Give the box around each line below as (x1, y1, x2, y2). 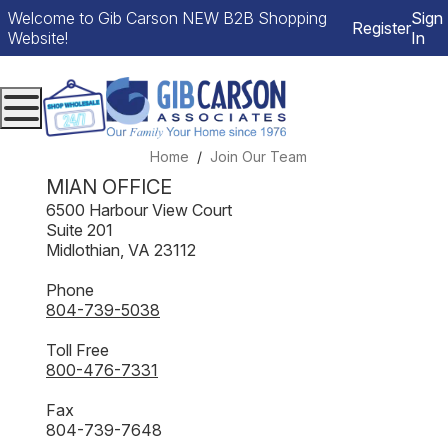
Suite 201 (46, 220, 113, 240)
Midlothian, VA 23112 (46, 240, 196, 260)
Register (352, 18, 412, 38)
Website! (8, 28, 68, 48)
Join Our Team (209, 148, 307, 165)
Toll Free (46, 340, 109, 360)
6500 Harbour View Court (46, 200, 232, 220)
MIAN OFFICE (46, 175, 172, 199)
